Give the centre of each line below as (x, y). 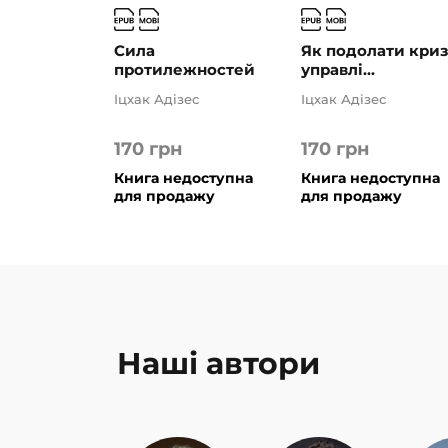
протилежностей (184, 69)
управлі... (338, 69)
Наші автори (218, 363)
